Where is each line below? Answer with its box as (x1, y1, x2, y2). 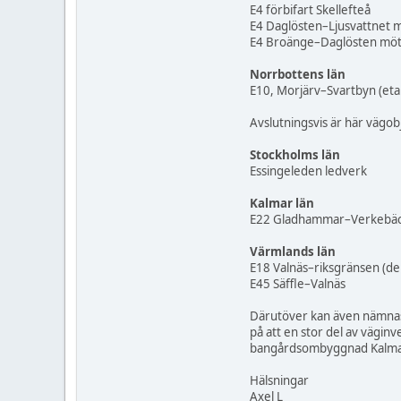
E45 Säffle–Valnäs (250, 276, 346, 293)
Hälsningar (250, 372, 309, 389)
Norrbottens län (250, 66, 346, 83)
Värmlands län (250, 243, 336, 260)
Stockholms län (250, 147, 340, 164)
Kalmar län (250, 195, 314, 212)
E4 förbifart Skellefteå (250, 2, 371, 19)
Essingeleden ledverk (250, 163, 367, 180)
